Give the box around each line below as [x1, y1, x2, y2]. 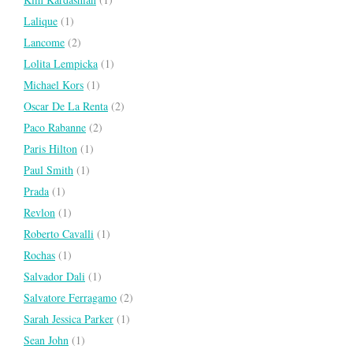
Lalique [24, 13, 58, 29]
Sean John [24, 333, 69, 348]
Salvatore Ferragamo [24, 290, 117, 306]
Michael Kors [24, 77, 84, 93]
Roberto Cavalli [24, 226, 94, 242]
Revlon [24, 205, 55, 221]
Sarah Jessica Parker [24, 311, 113, 327]
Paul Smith [24, 162, 73, 178]
